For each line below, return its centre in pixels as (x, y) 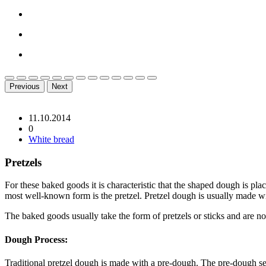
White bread (51, 139)
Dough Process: (36, 239)
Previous (25, 86)
